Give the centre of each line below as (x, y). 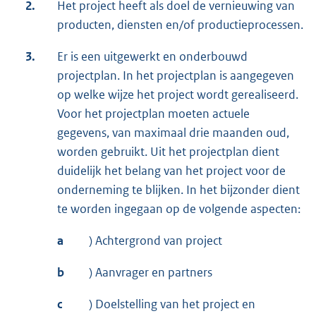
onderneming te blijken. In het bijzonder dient (178, 190)
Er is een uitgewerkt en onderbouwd (152, 57)
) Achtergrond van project (156, 241)
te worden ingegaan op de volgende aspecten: (179, 209)
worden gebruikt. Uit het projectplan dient (168, 152)
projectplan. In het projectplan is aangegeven (176, 76)
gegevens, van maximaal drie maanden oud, (173, 133)
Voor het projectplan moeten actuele (153, 114)
